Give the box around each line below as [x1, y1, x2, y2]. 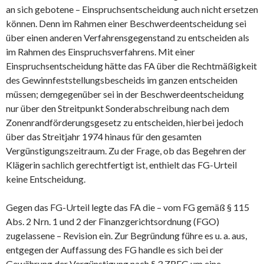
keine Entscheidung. [6, 173, 85, 184]
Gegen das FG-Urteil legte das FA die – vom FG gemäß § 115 [6, 201, 249, 213]
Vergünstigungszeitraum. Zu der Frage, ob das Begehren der [6, 144, 246, 156]
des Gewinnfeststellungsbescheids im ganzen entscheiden [6, 74, 237, 85]
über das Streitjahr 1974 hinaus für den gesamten [6, 130, 202, 142]
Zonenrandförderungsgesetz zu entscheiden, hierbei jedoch [6, 116, 243, 128]
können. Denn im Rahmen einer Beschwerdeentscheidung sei [6, 17, 246, 29]
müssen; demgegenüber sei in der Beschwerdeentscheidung [6, 88, 244, 100]
